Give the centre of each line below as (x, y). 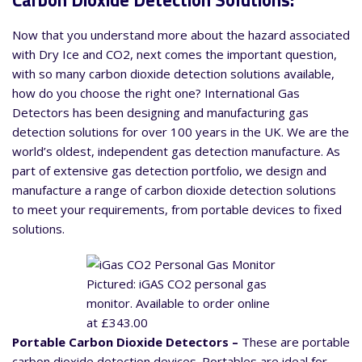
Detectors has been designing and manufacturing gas (160, 113)
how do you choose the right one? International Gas (156, 93)
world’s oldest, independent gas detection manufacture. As (176, 152)
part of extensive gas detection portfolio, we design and (169, 171)
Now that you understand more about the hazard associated (181, 35)
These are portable (296, 342)
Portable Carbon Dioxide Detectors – (127, 342)
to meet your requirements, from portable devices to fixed (177, 210)
